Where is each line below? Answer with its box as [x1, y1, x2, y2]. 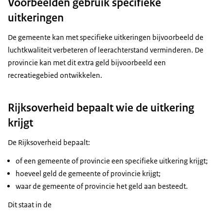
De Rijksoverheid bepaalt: [8, 138, 90, 147]
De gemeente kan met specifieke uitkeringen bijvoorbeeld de [8, 33, 203, 42]
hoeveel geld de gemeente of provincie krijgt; [16, 169, 161, 179]
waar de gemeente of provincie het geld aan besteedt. [16, 182, 188, 191]
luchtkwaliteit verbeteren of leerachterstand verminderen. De [8, 45, 203, 55]
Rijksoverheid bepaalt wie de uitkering [8, 100, 194, 115]
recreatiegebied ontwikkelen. [8, 71, 102, 80]
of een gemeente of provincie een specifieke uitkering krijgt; [16, 156, 208, 166]
